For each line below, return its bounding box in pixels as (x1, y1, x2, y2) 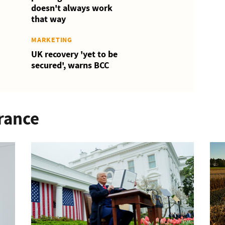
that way (31, 13, 66, 25)
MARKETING (31, 35, 72, 45)
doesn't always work (31, 2, 113, 14)
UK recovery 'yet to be (31, 48, 118, 60)
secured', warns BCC (31, 59, 109, 71)
